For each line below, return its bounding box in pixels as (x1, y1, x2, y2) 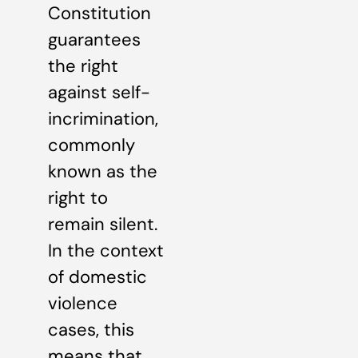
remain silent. (48, 212, 157, 236)
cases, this (48, 317, 134, 341)
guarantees (48, 27, 141, 51)
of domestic (48, 265, 147, 288)
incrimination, (48, 106, 158, 130)
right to (48, 185, 108, 209)
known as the (48, 159, 157, 183)
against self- (48, 80, 150, 104)
